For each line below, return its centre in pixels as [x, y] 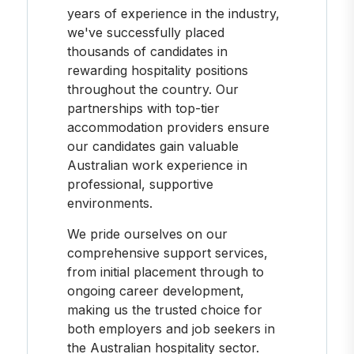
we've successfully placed [145, 32]
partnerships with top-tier [143, 108]
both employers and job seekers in [171, 328]
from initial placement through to [165, 271]
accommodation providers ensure [168, 127]
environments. [109, 203]
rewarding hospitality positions [157, 70]
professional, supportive [140, 184]
